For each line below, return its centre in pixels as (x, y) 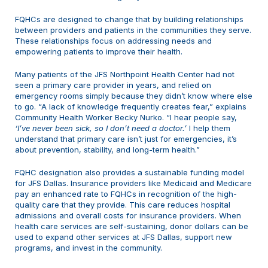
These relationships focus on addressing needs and (113, 41)
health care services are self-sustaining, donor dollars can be (132, 226)
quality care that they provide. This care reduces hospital (123, 205)
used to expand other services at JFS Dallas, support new (124, 237)
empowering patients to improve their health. (99, 52)
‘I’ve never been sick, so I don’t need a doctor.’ (101, 128)
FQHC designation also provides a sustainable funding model (130, 173)
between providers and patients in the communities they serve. (133, 30)
